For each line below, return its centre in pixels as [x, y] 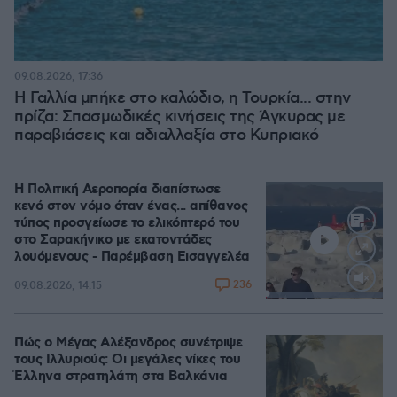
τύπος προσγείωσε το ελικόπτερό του [127, 223]
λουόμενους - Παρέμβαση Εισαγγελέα [132, 257]
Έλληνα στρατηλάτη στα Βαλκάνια [121, 377]
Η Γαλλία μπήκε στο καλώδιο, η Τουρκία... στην [183, 98]
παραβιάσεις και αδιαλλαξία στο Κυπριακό [167, 136]
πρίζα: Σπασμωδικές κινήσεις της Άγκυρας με [179, 117]
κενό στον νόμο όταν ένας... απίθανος [131, 206]
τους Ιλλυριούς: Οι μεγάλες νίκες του [127, 360]
